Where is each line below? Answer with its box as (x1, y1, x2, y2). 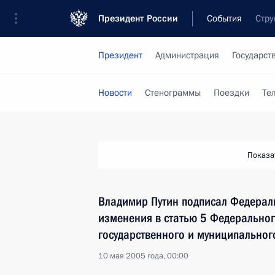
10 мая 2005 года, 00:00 (98, 250, 188, 261)
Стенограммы (145, 87, 201, 99)
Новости (98, 87, 132, 99)
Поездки (214, 87, 249, 99)
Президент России (98, 12, 178, 25)
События (207, 12, 242, 25)
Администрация (155, 49, 219, 61)
